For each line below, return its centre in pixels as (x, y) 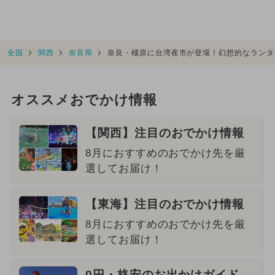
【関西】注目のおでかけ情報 (165, 133)
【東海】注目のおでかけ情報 (165, 204)
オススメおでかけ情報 (84, 100)
